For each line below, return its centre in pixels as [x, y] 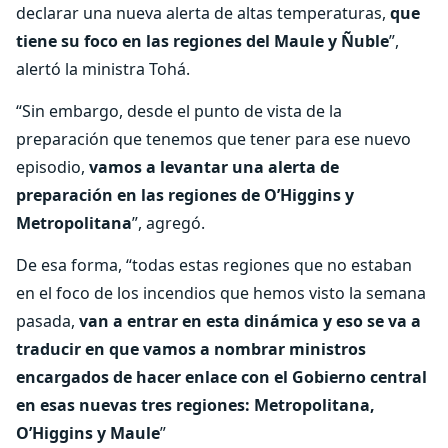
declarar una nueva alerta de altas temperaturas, [203, 13]
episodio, [52, 167]
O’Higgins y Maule [88, 433]
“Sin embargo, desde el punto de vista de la [179, 111]
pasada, [47, 321]
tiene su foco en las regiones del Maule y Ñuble [202, 41]
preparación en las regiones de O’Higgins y [185, 195]
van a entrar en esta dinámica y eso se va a [250, 321]
